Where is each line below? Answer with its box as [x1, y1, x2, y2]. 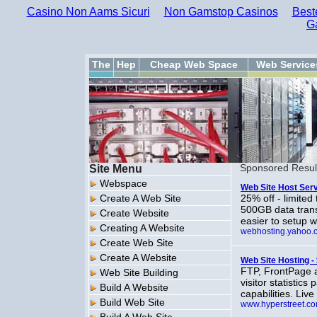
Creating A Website [100, 222, 185, 234]
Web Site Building [100, 267, 178, 278]
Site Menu [89, 163, 142, 175]
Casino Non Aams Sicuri [26, 6, 150, 18]
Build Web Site [100, 296, 165, 308]
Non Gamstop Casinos [163, 6, 278, 18]
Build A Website [100, 282, 168, 293]
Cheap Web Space [149, 59, 238, 70]
